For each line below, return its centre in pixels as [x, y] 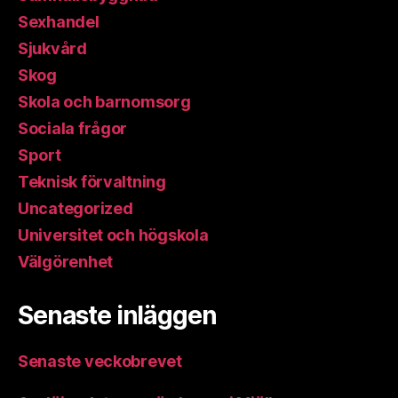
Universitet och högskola [113, 235]
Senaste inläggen [117, 316]
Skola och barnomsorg [104, 102]
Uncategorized [76, 209]
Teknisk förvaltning [92, 182]
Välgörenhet [66, 262]
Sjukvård [52, 49]
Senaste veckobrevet [100, 362]
